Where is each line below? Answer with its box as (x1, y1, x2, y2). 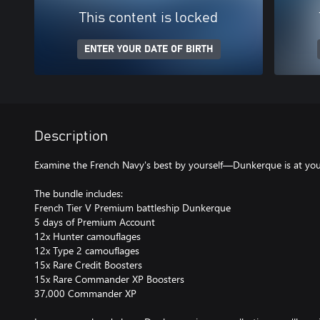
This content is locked (79, 10, 218, 25)
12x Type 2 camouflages (34, 243, 139, 257)
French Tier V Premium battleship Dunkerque (34, 200, 231, 214)
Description (34, 129, 108, 144)
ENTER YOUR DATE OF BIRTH (84, 44, 214, 54)
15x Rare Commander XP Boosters (34, 271, 184, 286)
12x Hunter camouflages (34, 229, 141, 243)
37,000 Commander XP (34, 286, 136, 300)
